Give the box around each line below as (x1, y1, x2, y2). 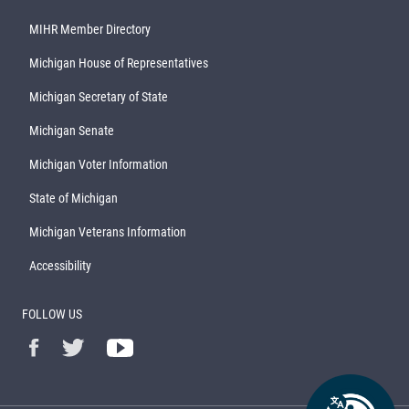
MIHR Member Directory (29, 21, 151, 37)
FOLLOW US (22, 306, 82, 321)
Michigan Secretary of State (29, 89, 168, 104)
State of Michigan (29, 190, 118, 205)
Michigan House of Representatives (29, 55, 208, 70)
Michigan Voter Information (29, 156, 168, 172)
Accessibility (29, 257, 91, 273)
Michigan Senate (29, 122, 114, 138)
